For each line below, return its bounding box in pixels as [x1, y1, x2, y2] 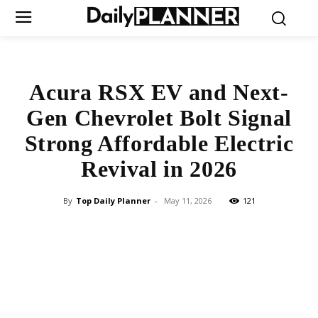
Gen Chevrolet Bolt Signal [26, 104, 292, 131]
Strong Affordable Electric [24, 130, 294, 156]
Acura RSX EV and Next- [29, 79, 289, 105]
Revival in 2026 [81, 155, 237, 182]
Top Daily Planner [75, 194, 150, 206]
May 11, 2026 [163, 194, 212, 206]
